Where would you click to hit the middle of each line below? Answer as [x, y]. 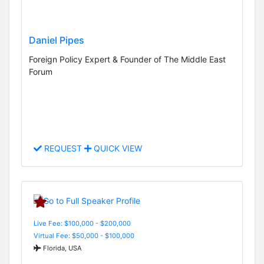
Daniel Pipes [57, 40]
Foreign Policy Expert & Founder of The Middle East [127, 60]
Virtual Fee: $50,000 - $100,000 [84, 235]
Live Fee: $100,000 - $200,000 [82, 223]
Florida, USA [62, 248]
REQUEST [63, 148]
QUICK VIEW [117, 148]
